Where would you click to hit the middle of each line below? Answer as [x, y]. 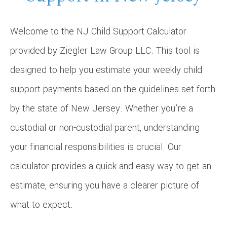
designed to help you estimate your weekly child [106, 70]
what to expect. [42, 204]
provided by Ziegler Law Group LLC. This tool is [105, 50]
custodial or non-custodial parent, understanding [105, 127]
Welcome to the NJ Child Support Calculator [98, 31]
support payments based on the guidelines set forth [113, 89]
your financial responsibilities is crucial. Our [96, 147]
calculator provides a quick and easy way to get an [111, 166]
